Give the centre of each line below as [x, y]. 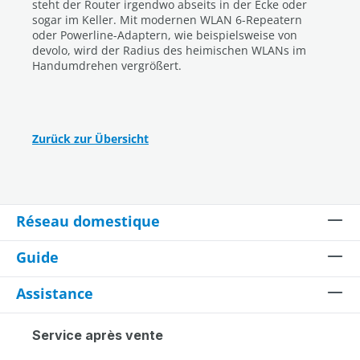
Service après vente [98, 335]
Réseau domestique [88, 221]
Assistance [55, 293]
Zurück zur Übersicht [90, 139]
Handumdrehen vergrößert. [107, 65]
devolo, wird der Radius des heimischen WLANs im [169, 50]
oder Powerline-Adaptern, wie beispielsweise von [165, 35]
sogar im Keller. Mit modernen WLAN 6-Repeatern [167, 20]
